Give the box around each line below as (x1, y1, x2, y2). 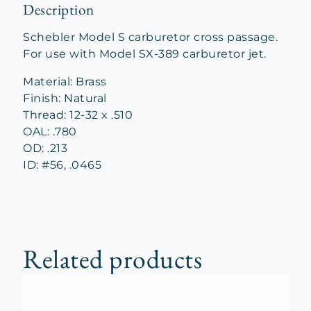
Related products (23, 242, 202, 276)
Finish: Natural (23, 92, 107, 105)
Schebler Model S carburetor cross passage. (23, 31, 278, 44)
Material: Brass (23, 75, 107, 88)
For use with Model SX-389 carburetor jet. (23, 47, 267, 60)
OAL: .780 (23, 125, 77, 138)
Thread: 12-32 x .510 (23, 108, 133, 121)
